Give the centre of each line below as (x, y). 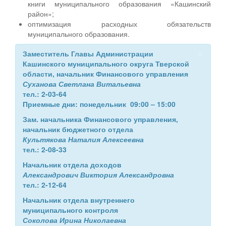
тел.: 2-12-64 (45, 184)
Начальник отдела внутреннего (79, 200)
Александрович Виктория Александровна (98, 174)
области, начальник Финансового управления (105, 73)
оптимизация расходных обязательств (119, 23)
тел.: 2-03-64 (45, 94)
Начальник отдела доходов (72, 164)
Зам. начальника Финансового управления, (100, 119)
